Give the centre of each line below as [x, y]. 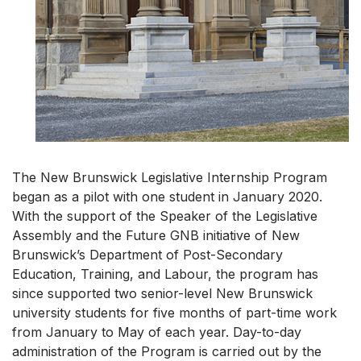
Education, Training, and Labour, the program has [165, 274]
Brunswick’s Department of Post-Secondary [147, 255]
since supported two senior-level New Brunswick [162, 294]
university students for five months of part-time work [174, 313]
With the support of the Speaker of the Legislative [165, 216]
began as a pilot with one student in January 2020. [167, 197]
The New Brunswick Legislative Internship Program [170, 178]
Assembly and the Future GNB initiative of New [156, 236]
